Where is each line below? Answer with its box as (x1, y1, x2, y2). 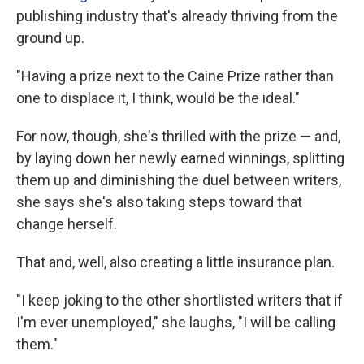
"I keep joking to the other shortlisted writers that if (16, 292, 343, 310)
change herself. (16, 215, 117, 233)
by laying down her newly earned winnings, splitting (16, 149, 344, 167)
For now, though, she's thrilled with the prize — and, (16, 128, 340, 145)
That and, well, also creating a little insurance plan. (16, 253, 335, 271)
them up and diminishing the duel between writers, (16, 171, 341, 189)
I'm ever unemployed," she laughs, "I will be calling (16, 314, 336, 331)
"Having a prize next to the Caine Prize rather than (16, 67, 334, 85)
